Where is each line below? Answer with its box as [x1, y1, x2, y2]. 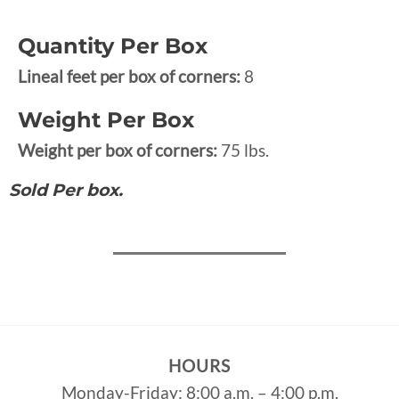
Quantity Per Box [18, 32, 208, 59]
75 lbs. [221, 139, 269, 160]
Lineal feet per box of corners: [18, 65, 244, 86]
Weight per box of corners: [18, 139, 221, 160]
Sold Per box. [9, 179, 123, 200]
